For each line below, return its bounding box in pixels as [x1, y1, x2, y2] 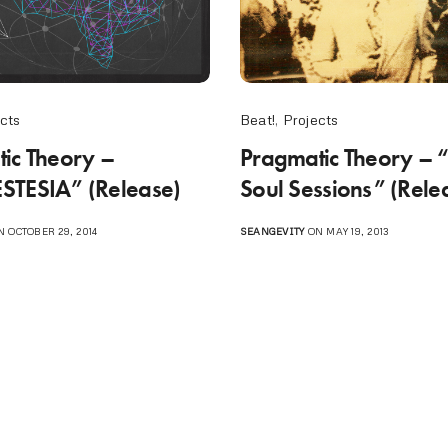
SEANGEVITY [239, 224, 305, 237]
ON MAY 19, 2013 [304, 224, 389, 237]
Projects [282, 110, 339, 128]
